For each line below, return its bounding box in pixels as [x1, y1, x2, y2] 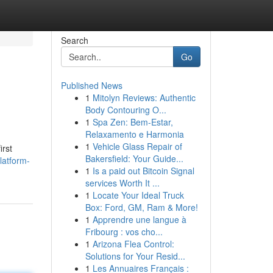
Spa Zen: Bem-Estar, [92, 116, 173, 128]
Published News [60, 79, 122, 91]
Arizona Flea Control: [92, 238, 174, 250]
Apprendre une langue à [92, 213, 186, 225]
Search [60, 34, 88, 46]
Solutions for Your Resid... [85, 250, 185, 262]
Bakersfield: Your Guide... [85, 152, 183, 165]
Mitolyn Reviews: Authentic [92, 91, 196, 104]
